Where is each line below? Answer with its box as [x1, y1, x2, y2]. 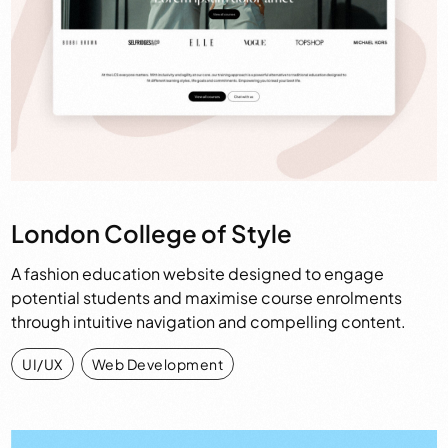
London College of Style [11, 218, 293, 249]
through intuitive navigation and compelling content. [11, 310, 407, 332]
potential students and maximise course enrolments [11, 286, 403, 308]
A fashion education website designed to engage [11, 262, 385, 284]
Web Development [91, 354, 224, 373]
